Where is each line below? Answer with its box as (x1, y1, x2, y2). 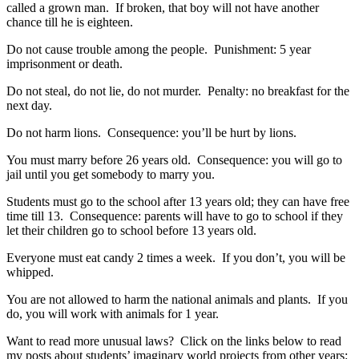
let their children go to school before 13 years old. (6, 224, 256, 237)
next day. (6, 99, 52, 112)
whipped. (6, 265, 54, 279)
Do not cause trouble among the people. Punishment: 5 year (6, 42, 311, 56)
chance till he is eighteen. (6, 15, 133, 29)
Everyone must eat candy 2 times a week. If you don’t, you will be (6, 251, 345, 264)
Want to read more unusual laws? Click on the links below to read (6, 334, 341, 348)
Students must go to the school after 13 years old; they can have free (6, 195, 349, 208)
